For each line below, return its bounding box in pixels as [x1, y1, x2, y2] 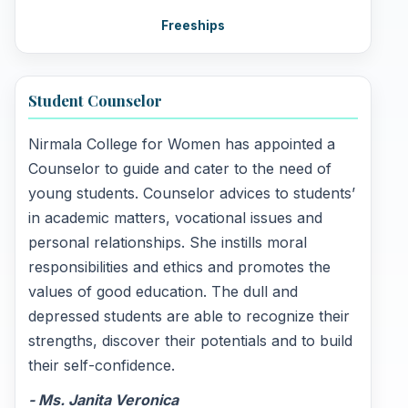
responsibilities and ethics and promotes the [28, 258, 331, 277]
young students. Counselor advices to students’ [28, 184, 356, 203]
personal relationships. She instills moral [28, 233, 308, 252]
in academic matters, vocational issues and [28, 209, 323, 228]
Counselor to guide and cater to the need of [28, 159, 332, 178]
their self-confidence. [28, 356, 176, 375]
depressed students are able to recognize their [28, 307, 351, 326]
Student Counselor [28, 89, 163, 110]
